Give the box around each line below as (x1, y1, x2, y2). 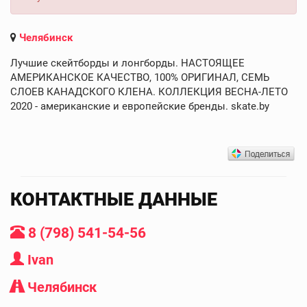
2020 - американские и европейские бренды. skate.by (10, 99, 269, 112)
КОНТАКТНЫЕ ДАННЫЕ (10, 188, 217, 210)
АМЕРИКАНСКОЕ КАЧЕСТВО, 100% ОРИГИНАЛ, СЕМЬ (10, 71, 269, 84)
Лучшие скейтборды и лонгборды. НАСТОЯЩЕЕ (10, 56, 245, 69)
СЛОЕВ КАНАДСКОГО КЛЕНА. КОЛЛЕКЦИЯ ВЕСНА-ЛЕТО (10, 85, 288, 98)
